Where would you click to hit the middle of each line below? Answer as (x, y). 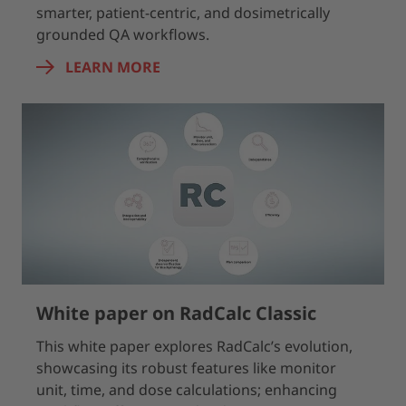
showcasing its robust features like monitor (186, 368)
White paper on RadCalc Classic (176, 313)
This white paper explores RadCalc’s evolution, (194, 346)
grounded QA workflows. (123, 34)
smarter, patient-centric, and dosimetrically (183, 13)
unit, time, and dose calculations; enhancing (187, 390)
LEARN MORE (113, 67)
